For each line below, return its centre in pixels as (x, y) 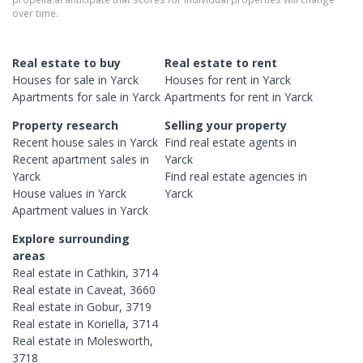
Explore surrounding (71, 238)
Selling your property (226, 125)
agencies (272, 176)
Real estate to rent (221, 62)
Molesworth (118, 340)
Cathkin (106, 272)
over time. (35, 13)
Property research (65, 125)
